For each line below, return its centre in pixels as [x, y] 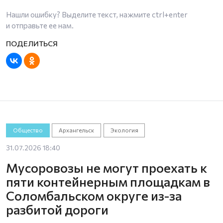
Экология [124, 130]
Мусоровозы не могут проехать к [107, 167]
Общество [28, 130]
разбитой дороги [57, 209]
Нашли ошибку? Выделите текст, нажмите [79, 14]
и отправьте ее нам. [40, 25]
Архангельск [77, 130]
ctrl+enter [170, 14]
